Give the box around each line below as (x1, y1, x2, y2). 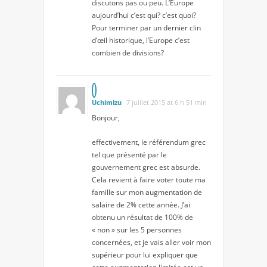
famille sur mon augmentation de (92, 187, 202, 197)
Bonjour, (92, 112, 120, 123)
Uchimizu (92, 97, 122, 107)
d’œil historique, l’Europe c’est (92, 35, 190, 45)
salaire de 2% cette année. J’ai (92, 199, 190, 210)
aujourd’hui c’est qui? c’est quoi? (92, 10, 196, 20)
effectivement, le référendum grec (92, 136, 206, 147)
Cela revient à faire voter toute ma (92, 174, 206, 185)
